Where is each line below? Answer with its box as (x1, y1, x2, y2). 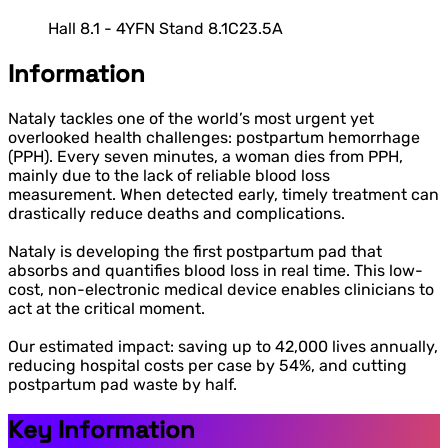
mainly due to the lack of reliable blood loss (8, 165, 330, 185)
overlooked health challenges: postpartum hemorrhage (8, 127, 420, 147)
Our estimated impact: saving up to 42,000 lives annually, (8, 336, 438, 356)
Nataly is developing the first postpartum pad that (8, 241, 382, 261)
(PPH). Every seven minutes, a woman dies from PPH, (8, 146, 403, 166)
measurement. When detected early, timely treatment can (8, 184, 439, 204)
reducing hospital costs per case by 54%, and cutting (8, 355, 407, 375)
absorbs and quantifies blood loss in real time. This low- (8, 260, 423, 280)
